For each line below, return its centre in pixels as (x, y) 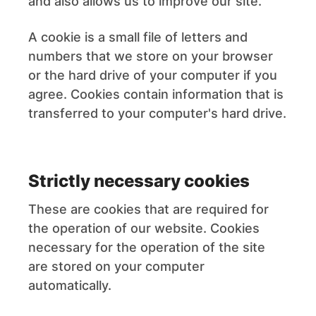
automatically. (70, 285)
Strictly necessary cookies (139, 181)
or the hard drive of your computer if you (153, 75)
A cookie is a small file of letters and (138, 37)
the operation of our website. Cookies (144, 228)
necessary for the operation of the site (147, 247)
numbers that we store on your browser (151, 56)
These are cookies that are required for (148, 209)
